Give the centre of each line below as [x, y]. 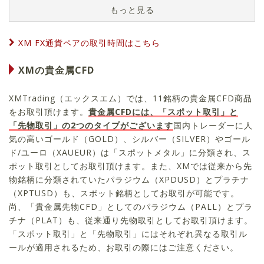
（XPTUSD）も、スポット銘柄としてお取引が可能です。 [124, 193]
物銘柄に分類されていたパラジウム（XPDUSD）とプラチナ [129, 179]
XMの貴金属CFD [56, 70]
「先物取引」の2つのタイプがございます [91, 125]
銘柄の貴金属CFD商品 [208, 98]
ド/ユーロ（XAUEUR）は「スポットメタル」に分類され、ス [130, 152]
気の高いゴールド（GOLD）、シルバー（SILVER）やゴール [130, 138]
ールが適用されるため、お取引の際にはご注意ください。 [124, 247]
